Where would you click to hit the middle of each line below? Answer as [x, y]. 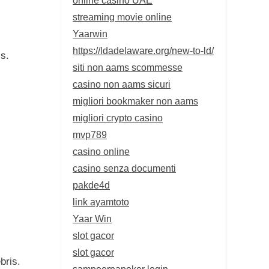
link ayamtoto [101, 201]
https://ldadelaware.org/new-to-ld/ [143, 50]
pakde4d [91, 185]
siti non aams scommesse [128, 67]
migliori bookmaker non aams [135, 101]
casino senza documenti [124, 168]
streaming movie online [122, 17]
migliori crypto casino [118, 117]
